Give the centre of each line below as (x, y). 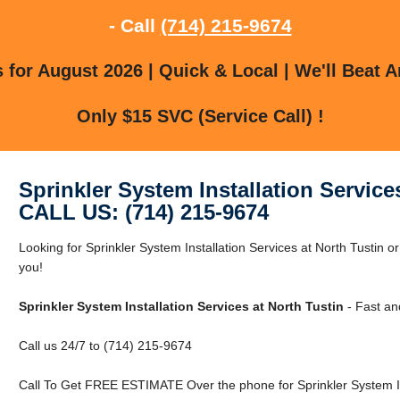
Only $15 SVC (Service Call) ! (200, 116)
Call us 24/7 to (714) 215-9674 (105, 345)
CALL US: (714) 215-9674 (143, 212)
